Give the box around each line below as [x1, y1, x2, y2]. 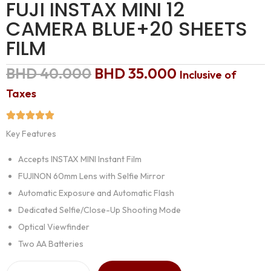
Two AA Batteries [18, 238, 83, 250]
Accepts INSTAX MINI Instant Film [18, 154, 142, 165]
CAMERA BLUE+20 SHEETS [6, 15, 247, 43]
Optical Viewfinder [18, 221, 90, 233]
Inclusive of [180, 68, 237, 82]
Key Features [6, 128, 56, 140]
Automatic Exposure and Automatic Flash [18, 188, 174, 199]
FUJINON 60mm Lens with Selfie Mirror [18, 171, 165, 182]
